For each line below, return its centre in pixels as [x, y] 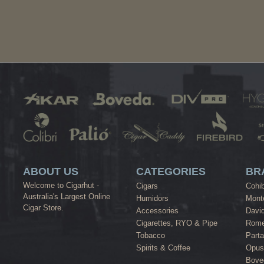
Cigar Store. [43, 208]
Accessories [157, 211]
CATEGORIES [171, 172]
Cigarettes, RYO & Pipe [176, 223]
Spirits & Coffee [163, 248]
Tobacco [150, 236]
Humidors [152, 199]
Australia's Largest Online [67, 197]
